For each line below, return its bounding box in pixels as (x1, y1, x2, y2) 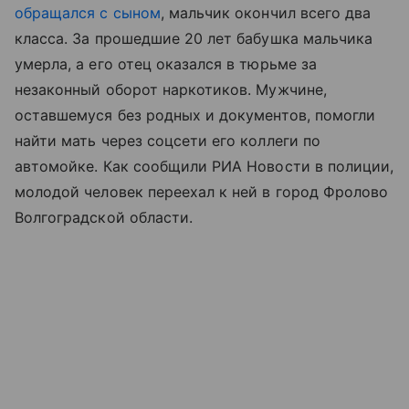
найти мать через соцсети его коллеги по (15, 131, 320, 150)
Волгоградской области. (15, 208, 194, 226)
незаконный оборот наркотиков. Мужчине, (15, 80, 327, 99)
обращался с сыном (15, 4, 161, 22)
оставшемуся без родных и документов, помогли (15, 106, 376, 124)
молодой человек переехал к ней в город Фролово (15, 183, 389, 201)
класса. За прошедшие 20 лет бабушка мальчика (15, 29, 373, 47)
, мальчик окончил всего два (160, 4, 372, 22)
